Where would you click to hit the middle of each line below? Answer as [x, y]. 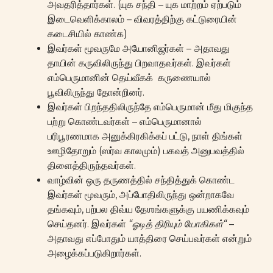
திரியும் [168, 224]
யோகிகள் [204, 224]
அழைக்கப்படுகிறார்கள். [94, 253]
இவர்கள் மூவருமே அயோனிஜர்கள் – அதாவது [139, 48]
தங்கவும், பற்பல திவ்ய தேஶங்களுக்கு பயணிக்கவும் [148, 209]
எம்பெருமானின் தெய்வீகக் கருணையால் [129, 77]
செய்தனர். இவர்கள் [88, 224]
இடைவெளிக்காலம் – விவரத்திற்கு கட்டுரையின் [142, 19]
